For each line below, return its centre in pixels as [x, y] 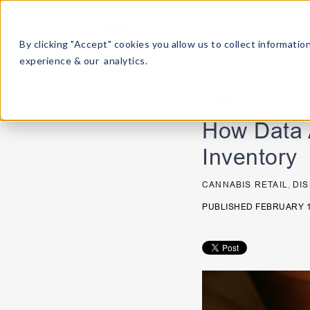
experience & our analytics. [83, 61]
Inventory [250, 157]
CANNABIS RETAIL [245, 185]
